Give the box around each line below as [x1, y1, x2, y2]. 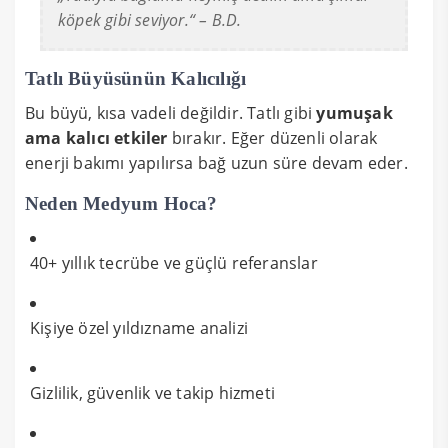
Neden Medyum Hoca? [25, 192, 218, 214]
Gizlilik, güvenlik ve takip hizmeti [30, 381, 275, 404]
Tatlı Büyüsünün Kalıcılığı [25, 67, 247, 89]
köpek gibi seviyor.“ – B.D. [58, 8, 242, 31]
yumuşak [316, 101, 393, 124]
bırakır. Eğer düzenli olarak [167, 126, 378, 149]
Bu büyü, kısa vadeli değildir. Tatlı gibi [25, 101, 317, 124]
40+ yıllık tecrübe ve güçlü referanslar [30, 251, 318, 274]
